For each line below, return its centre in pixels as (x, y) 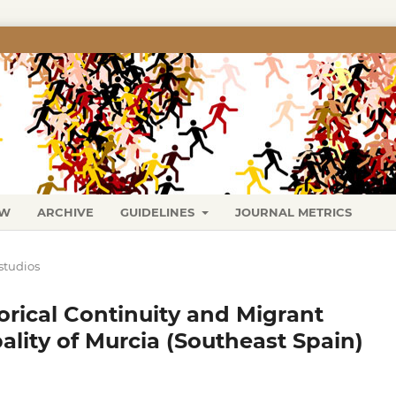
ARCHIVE (66, 212)
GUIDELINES (160, 212)
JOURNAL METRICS (293, 212)
